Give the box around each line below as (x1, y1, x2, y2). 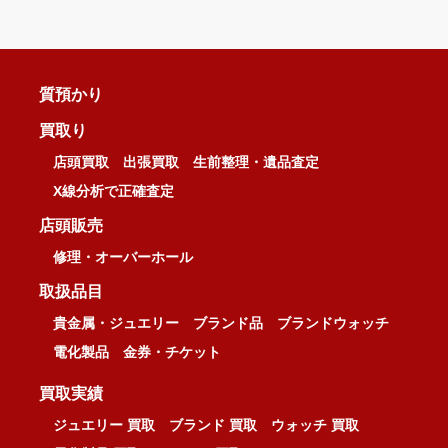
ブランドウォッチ (277, 315, 389, 332)
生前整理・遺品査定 (193, 154, 319, 171)
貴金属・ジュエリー (53, 315, 179, 332)
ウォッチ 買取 (271, 417, 359, 434)
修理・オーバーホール (53, 249, 193, 266)
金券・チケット (123, 344, 221, 361)
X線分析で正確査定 (53, 183, 174, 200)
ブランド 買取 (169, 417, 257, 434)
